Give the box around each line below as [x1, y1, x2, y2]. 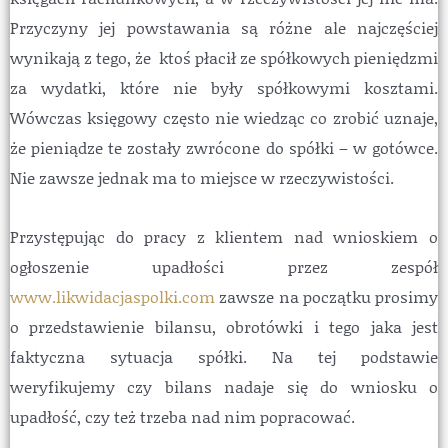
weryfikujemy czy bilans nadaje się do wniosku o [10, 375, 438, 399]
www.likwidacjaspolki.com [10, 285, 215, 309]
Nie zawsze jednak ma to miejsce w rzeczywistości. [10, 166, 394, 190]
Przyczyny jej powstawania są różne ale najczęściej [10, 16, 438, 40]
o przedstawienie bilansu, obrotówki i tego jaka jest [10, 315, 438, 339]
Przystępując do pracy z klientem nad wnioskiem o [10, 225, 438, 249]
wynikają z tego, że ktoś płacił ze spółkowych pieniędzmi [10, 46, 438, 70]
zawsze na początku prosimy [215, 285, 438, 309]
